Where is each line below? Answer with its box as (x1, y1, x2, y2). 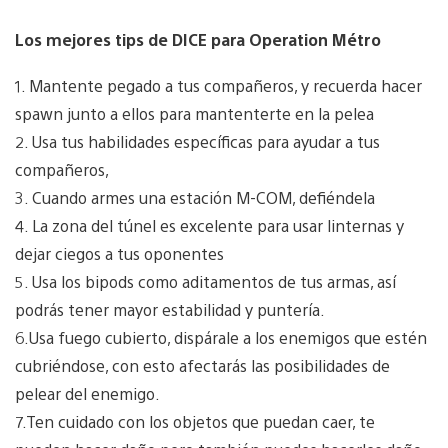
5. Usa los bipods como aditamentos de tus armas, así (15, 270, 396, 292)
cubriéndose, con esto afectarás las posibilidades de (15, 354, 390, 376)
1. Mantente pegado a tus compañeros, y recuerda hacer (15, 74, 422, 96)
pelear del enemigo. (15, 382, 160, 404)
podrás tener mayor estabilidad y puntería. (15, 298, 325, 320)
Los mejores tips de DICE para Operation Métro (15, 28, 381, 50)
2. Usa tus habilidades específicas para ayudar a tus (15, 130, 380, 152)
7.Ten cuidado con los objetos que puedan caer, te (15, 410, 375, 432)
